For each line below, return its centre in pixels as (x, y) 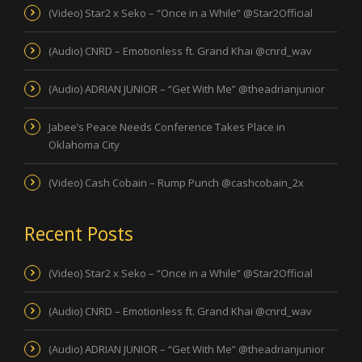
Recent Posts (79, 233)
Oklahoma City (84, 144)
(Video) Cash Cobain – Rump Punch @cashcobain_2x (176, 182)
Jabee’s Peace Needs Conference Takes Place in (167, 126)
